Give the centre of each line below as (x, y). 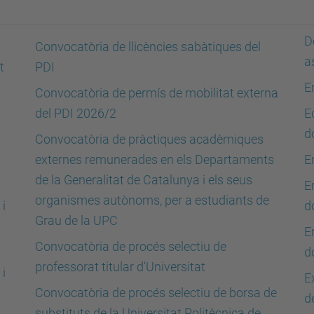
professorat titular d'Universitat (120, 267)
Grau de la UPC (76, 220)
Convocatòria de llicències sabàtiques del (148, 47)
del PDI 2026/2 (76, 113)
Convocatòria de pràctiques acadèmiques (149, 139)
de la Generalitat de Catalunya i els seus (144, 180)
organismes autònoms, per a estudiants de (152, 200)
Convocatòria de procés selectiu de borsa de (156, 293)
